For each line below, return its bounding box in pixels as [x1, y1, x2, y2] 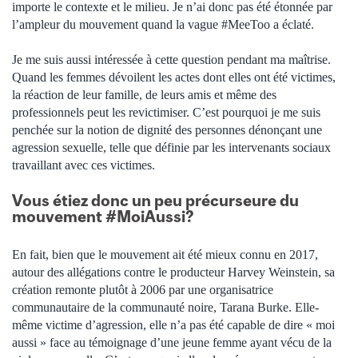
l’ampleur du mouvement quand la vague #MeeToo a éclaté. [12, 18, 314, 32]
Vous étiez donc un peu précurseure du [12, 190, 299, 209]
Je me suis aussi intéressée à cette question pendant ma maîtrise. [12, 53, 331, 67]
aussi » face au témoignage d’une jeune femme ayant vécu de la [12, 335, 332, 349]
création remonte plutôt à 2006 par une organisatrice [12, 282, 273, 296]
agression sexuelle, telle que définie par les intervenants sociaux [12, 141, 331, 155]
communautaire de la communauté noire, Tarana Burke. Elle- [12, 300, 319, 314]
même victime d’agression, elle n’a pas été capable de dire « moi [12, 317, 335, 332]
